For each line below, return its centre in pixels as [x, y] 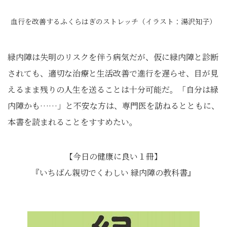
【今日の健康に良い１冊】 [113, 156]
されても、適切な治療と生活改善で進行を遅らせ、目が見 [113, 73]
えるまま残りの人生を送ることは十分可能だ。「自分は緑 [113, 89]
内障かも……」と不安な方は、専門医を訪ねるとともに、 [113, 106]
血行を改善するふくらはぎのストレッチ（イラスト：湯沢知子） [113, 21]
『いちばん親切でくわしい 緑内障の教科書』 [113, 173]
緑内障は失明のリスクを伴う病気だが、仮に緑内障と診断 [113, 57]
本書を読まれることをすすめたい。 [72, 122]
